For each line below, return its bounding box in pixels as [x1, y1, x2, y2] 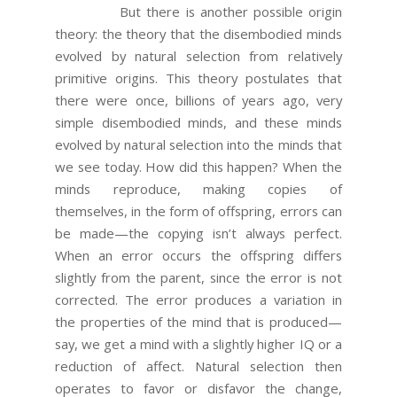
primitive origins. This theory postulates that [55, 68, 342, 87]
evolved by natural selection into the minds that [55, 135, 342, 153]
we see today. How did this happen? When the [55, 157, 342, 175]
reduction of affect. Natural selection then [55, 356, 342, 375]
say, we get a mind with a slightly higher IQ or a [55, 334, 342, 353]
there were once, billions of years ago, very [55, 90, 342, 109]
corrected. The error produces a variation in [55, 290, 342, 308]
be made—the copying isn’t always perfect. [55, 223, 342, 242]
